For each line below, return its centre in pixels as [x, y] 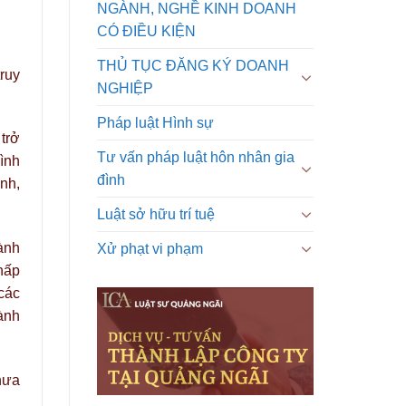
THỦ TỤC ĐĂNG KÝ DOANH [193, 65]
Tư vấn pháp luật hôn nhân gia [196, 157]
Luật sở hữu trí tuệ [156, 214]
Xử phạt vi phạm [150, 248]
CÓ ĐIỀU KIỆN [146, 31]
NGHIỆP [125, 88]
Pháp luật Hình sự [155, 122]
